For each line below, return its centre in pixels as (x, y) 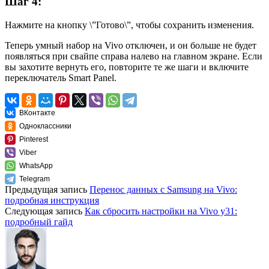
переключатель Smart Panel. (61, 78)
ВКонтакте (37, 113)
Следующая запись (45, 211)
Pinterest (34, 139)
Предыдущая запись (47, 189)
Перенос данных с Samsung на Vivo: (163, 189)
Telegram (35, 179)
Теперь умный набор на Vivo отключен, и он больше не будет (131, 45)
